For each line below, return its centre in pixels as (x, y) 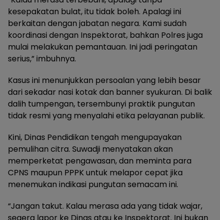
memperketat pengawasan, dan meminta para (100, 161)
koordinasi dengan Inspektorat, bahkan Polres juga (105, 35)
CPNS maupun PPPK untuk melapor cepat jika (95, 172)
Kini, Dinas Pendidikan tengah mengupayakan (95, 137)
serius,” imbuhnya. (42, 58)
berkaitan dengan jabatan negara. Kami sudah (97, 23)
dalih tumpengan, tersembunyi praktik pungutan (101, 104)
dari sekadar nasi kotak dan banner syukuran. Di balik (110, 92)
